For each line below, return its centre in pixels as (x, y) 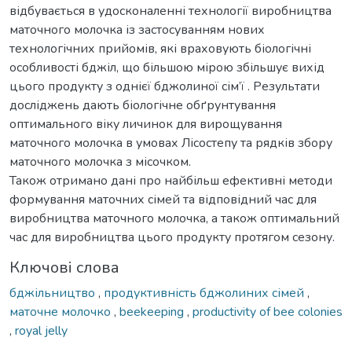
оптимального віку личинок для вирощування (146, 124)
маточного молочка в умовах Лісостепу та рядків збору (171, 143)
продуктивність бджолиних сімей (205, 293)
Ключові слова (64, 267)
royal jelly (41, 330)
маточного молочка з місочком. (100, 161)
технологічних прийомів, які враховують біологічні (160, 48)
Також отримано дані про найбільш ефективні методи (171, 180)
